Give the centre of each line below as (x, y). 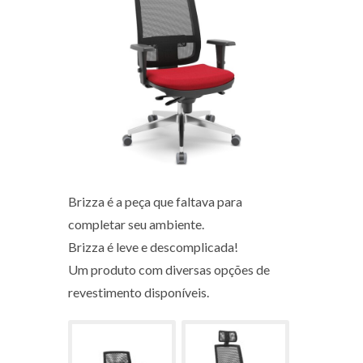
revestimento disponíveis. (139, 292)
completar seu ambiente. (136, 224)
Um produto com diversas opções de (169, 269)
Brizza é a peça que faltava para (155, 201)
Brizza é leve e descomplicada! (153, 247)
